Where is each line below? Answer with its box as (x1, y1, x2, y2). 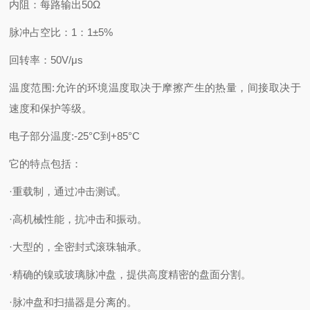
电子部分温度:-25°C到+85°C (9, 130, 140, 142)
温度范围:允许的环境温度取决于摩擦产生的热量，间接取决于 (9, 82, 301, 93)
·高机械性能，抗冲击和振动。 (9, 213, 148, 225)
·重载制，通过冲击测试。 (9, 185, 127, 197)
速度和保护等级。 (9, 102, 93, 114)
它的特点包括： (9, 158, 82, 170)
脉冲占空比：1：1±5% (9, 26, 113, 38)
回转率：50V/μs (9, 54, 84, 66)
